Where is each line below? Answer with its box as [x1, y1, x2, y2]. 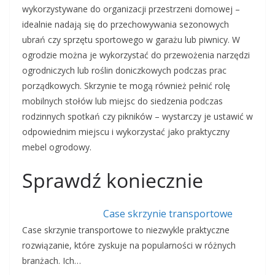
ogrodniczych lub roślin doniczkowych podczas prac [22, 64, 227, 77]
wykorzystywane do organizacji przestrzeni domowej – [22, 3, 240, 15]
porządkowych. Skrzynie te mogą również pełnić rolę [22, 80, 230, 92]
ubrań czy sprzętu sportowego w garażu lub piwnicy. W [22, 34, 240, 46]
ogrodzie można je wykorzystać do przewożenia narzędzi [22, 49, 250, 61]
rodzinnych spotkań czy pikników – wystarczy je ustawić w [22, 110, 253, 123]
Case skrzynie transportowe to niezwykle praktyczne [22, 224, 230, 236]
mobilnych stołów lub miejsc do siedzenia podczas [22, 95, 223, 107]
